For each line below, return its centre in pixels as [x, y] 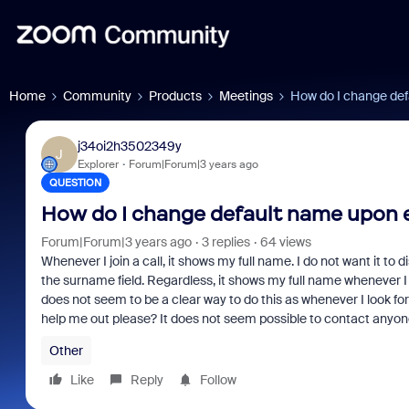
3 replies [225, 242]
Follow [218, 380]
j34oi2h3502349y [129, 146]
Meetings [246, 96]
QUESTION [75, 183]
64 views [285, 242]
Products [175, 96]
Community [97, 96]
